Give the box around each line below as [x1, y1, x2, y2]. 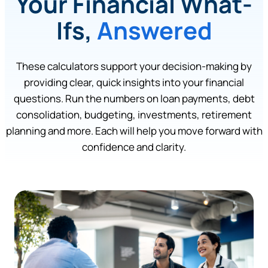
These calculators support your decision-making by [16, 59, 252, 74]
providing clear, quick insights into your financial [24, 75, 244, 90]
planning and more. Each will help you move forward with [5, 124, 263, 138]
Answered [96, 14, 212, 47]
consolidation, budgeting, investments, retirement [16, 108, 252, 122]
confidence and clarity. [82, 140, 186, 154]
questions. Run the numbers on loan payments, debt [13, 92, 255, 106]
